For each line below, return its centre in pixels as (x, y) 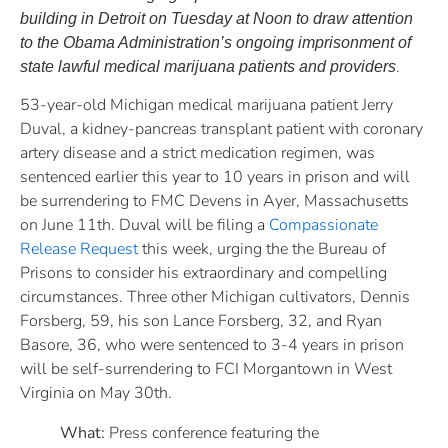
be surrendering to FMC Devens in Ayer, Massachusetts (214, 201)
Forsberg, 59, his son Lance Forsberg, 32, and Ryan (201, 321)
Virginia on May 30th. (96, 393)
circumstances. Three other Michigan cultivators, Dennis (215, 297)
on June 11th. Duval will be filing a (144, 225)
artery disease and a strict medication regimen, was (197, 153)
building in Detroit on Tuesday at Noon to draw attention (216, 18)
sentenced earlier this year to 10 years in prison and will (215, 177)
